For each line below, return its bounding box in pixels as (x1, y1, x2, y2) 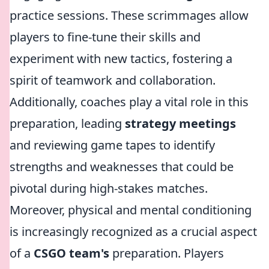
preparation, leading (10, 115, 125, 131)
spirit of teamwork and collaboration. (10, 72, 216, 88)
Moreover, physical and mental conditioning (10, 202, 252, 218)
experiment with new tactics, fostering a (10, 50, 232, 67)
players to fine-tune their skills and (10, 29, 201, 45)
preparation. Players (109, 245, 224, 261)
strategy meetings (125, 115, 236, 131)
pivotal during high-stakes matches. (10, 180, 208, 196)
